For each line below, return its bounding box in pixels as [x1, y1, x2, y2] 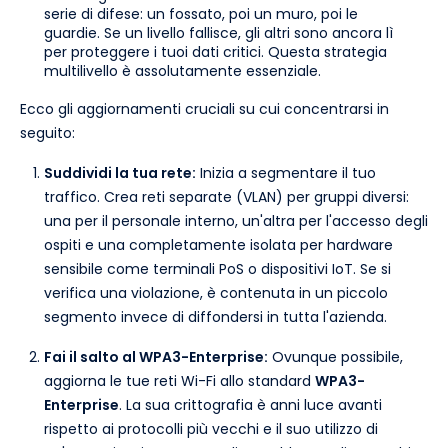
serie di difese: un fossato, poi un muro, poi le [44, 4, 358, 25]
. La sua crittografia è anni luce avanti [119, 395, 382, 416]
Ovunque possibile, [268, 347, 403, 368]
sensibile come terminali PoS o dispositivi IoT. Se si [44, 259, 391, 280]
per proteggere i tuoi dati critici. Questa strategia [44, 42, 387, 63]
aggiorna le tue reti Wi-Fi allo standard [44, 371, 315, 392]
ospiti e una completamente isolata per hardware [44, 235, 393, 256]
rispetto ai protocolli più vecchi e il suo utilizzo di [44, 419, 378, 440]
